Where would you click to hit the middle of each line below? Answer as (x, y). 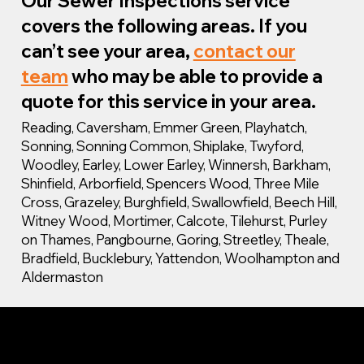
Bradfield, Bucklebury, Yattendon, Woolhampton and (180, 258)
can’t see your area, (107, 51)
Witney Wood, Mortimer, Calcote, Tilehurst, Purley (174, 221)
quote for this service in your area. (168, 102)
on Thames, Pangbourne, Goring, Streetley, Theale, (175, 240)
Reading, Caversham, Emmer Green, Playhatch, (164, 128)
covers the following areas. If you (164, 26)
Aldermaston (62, 277)
